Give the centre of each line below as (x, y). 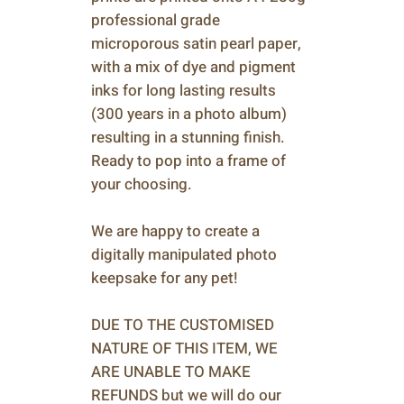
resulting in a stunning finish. (188, 138)
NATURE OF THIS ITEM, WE (184, 349)
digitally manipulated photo (184, 255)
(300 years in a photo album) (189, 114)
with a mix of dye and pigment (193, 67)
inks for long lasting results (184, 91)
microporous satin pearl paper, (196, 44)
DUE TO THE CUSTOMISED (183, 325)
